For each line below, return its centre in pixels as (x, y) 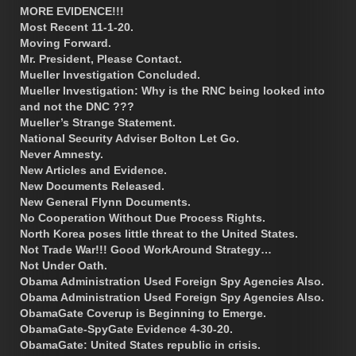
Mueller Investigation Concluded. (110, 74)
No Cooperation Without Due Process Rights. (143, 217)
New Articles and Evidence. (93, 170)
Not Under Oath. (64, 265)
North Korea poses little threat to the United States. (159, 233)
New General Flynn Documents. (105, 201)
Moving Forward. (66, 43)
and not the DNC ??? (77, 106)
